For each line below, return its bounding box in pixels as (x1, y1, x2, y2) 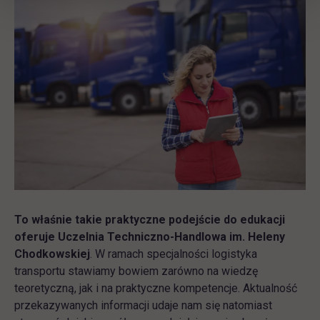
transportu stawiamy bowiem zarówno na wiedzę (14, 264, 258, 279)
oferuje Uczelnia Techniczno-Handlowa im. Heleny (14, 230, 285, 244)
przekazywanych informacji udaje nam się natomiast (14, 299, 272, 313)
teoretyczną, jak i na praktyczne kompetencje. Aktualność (14, 281, 297, 296)
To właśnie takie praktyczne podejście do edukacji (14, 213, 285, 227)
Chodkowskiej (14, 247, 90, 261)
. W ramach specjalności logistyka (90, 247, 257, 261)
